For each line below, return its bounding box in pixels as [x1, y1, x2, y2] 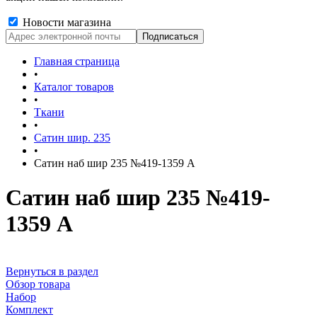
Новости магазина [20, 16, 111, 28]
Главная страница [34, 55, 120, 67]
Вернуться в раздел [6, 265, 98, 277]
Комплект [6, 303, 53, 316]
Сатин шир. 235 [34, 132, 110, 144]
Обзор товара [6, 277, 70, 290]
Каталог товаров [34, 81, 114, 93]
